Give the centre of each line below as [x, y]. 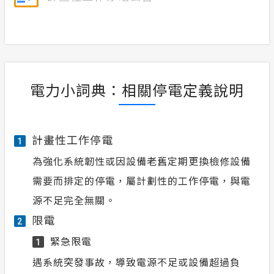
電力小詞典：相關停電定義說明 [137, 89]
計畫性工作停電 [72, 139]
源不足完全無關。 [74, 200]
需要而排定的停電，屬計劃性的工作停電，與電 [142, 180]
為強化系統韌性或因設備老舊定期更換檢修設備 [142, 161]
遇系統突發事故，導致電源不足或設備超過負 [136, 261]
